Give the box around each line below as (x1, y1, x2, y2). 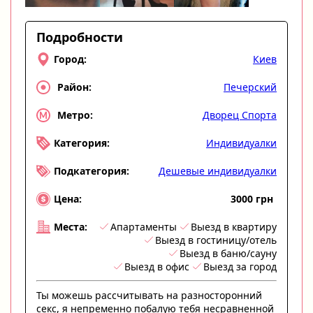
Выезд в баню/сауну (180, 246, 277, 260)
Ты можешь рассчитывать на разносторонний (36, 288, 262, 302)
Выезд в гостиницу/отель (155, 233, 277, 247)
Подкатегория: (54, 164, 129, 178)
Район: (57, 80, 92, 94)
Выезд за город (203, 259, 277, 273)
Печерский (224, 80, 277, 94)
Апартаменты (110, 219, 177, 233)
